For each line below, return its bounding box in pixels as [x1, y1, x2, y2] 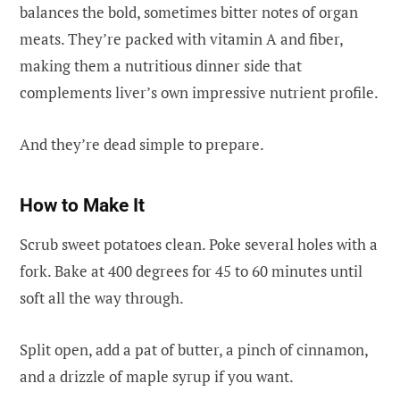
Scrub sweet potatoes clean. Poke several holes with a [20, 233, 378, 254]
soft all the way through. [20, 287, 184, 308]
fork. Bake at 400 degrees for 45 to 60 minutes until [20, 260, 362, 281]
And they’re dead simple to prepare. [20, 134, 264, 155]
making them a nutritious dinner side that [20, 55, 302, 76]
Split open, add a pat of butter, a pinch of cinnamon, [20, 338, 368, 360]
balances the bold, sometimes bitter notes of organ [20, 2, 358, 22]
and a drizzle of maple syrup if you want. [20, 365, 294, 387]
